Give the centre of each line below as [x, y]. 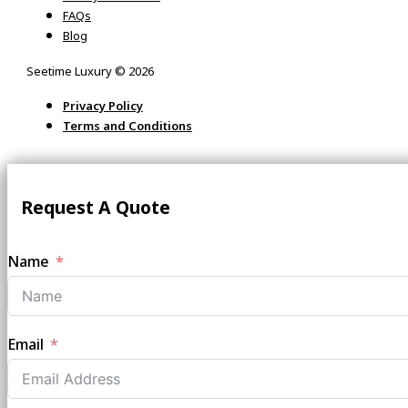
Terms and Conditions [127, 126]
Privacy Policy [102, 106]
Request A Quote [96, 208]
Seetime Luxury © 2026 [90, 71]
